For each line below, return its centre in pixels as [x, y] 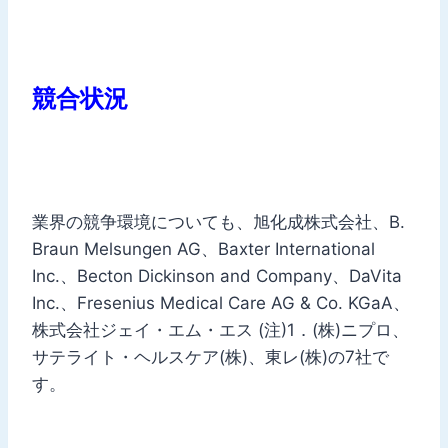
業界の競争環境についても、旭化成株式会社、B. [218, 221]
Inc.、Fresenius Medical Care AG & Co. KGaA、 [221, 302]
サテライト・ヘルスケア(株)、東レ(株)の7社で [210, 356]
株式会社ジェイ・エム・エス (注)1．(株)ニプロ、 [220, 329]
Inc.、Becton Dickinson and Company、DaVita [217, 275]
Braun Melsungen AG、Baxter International [203, 248]
